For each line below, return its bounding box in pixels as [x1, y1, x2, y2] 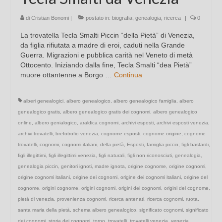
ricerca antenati [109, 196, 144, 202]
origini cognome [42, 185, 78, 191]
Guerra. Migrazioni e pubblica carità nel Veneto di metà [20, 51, 193, 59]
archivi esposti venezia [157, 120, 208, 126]
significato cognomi [139, 207, 183, 213]
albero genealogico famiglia [113, 98, 176, 104]
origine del [184, 174, 208, 180]
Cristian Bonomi [31, 15, 69, 21]
